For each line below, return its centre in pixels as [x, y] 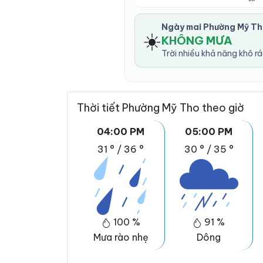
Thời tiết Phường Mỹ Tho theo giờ [161, 108]
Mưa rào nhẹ [121, 237]
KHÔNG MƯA [197, 41]
